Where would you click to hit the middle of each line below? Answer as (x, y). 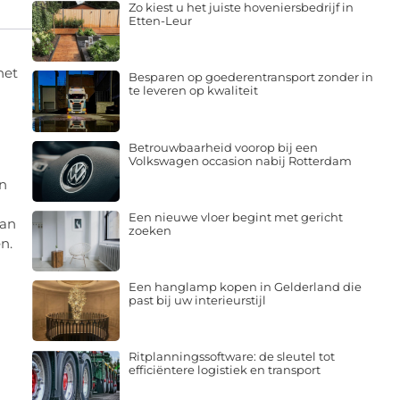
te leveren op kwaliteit (193, 91)
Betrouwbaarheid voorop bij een (223, 147)
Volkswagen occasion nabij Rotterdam (240, 160)
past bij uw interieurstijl (197, 300)
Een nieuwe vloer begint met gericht (235, 217)
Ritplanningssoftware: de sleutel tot (231, 357)
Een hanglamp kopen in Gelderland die (245, 287)
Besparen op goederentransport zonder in (250, 77)
